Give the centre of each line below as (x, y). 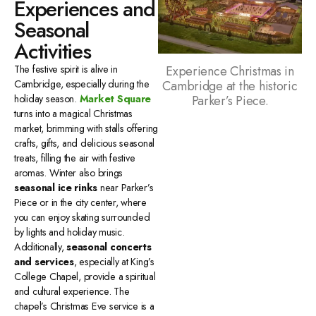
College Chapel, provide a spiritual (85, 277)
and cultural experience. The (72, 292)
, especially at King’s (114, 262)
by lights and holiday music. (69, 232)
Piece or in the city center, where (80, 203)
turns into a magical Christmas (73, 114)
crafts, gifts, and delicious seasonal (85, 144)
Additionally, (41, 247)
